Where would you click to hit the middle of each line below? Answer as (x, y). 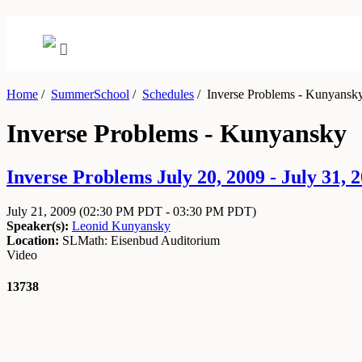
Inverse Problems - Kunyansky (177, 134)
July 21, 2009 (43, 211)
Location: (33, 240)
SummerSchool (90, 94)
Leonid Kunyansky (121, 225)
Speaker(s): (38, 225)
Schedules (168, 94)
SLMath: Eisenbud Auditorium (139, 240)
